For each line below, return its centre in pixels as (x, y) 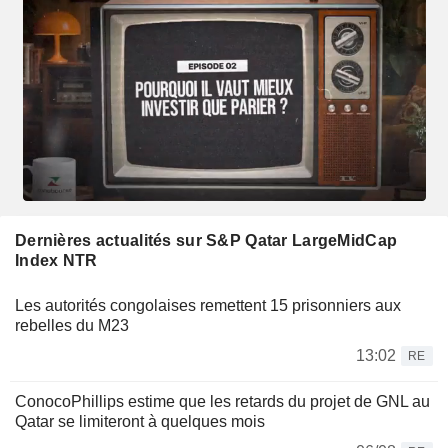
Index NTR (56, 260)
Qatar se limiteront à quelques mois (140, 421)
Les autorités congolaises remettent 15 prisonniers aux (208, 305)
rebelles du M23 (72, 325)
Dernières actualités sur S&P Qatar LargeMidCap (206, 240)
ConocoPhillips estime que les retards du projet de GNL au (222, 401)
